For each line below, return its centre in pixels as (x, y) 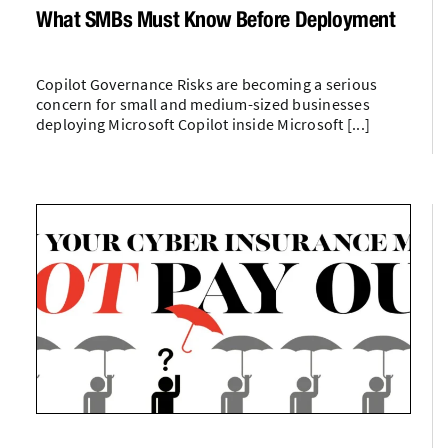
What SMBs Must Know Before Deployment (215, 18)
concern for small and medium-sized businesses (202, 103)
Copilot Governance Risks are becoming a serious (206, 83)
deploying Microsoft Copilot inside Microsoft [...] (202, 123)
